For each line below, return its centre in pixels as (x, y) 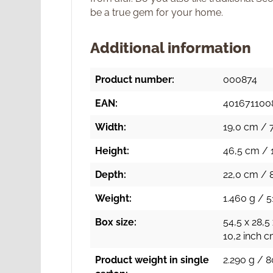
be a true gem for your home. (157, 12)
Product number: (135, 79)
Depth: (111, 174)
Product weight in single (152, 260)
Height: (112, 151)
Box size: (116, 222)
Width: (111, 127)
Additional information (171, 48)
